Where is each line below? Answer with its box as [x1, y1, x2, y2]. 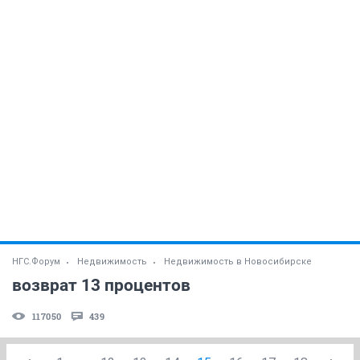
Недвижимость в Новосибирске [164, 256, 312, 267]
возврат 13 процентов [12, 275, 190, 295]
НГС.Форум [12, 256, 60, 267]
